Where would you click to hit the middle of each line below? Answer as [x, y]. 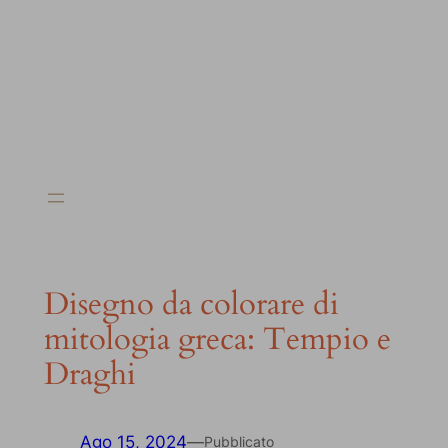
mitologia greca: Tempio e [217, 338]
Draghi [89, 373]
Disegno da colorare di [191, 303]
